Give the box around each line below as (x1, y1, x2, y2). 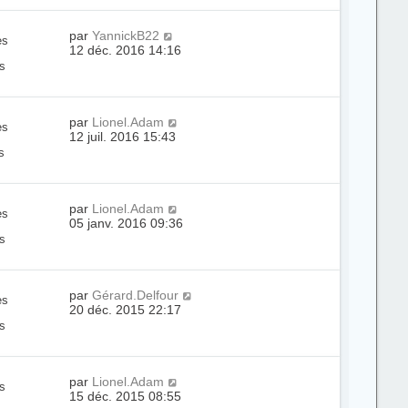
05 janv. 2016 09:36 (69, 216, 184, 230)
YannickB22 (92, 28, 160, 43)
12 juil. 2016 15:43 (69, 129, 177, 144)
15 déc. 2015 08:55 (69, 389, 182, 403)
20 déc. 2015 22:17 (69, 302, 182, 317)
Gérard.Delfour (92, 288, 179, 302)
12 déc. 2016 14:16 (69, 43, 182, 57)
